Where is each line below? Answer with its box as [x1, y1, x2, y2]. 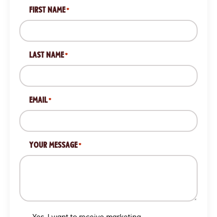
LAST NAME [29, 49, 64, 60]
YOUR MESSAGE [29, 139, 77, 150]
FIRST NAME [29, 4, 65, 15]
